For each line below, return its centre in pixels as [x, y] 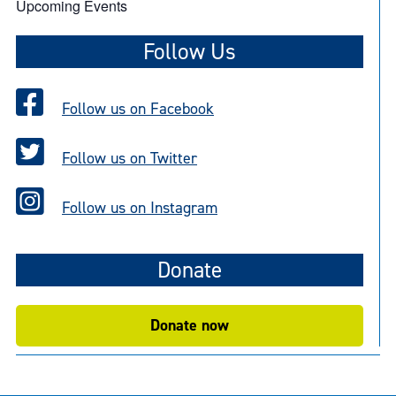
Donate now [190, 325]
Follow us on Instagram [140, 207]
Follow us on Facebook [138, 108]
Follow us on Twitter [129, 158]
